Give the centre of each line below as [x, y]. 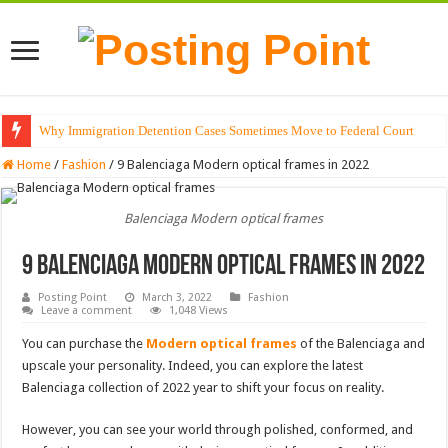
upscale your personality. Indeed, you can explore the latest [193, 366]
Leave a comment [87, 311]
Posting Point [73, 298]
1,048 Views [199, 311]
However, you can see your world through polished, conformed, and [218, 430]
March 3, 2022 [177, 298]
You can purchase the [84, 344]
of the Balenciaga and [361, 344]
